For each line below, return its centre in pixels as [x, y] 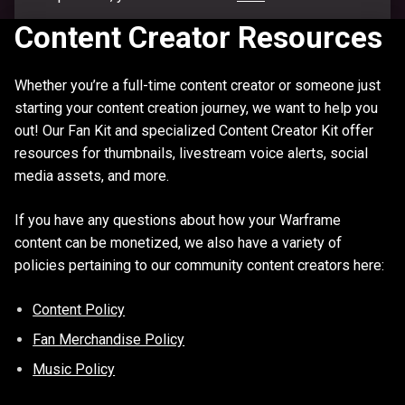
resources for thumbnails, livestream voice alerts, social [191, 153]
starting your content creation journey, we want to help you [196, 108]
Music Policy [74, 370]
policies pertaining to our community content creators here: [199, 265]
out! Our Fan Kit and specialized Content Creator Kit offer [194, 130]
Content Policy [79, 310]
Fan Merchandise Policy [109, 340]
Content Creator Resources [198, 37]
